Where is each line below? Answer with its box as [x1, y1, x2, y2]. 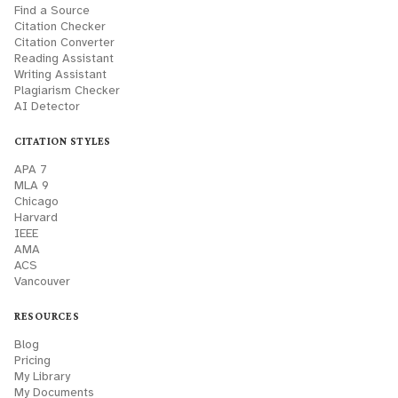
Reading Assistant [14, 51, 114, 66]
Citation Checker [14, 19, 106, 34]
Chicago [14, 194, 59, 209]
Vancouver [14, 274, 70, 289]
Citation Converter [14, 35, 115, 50]
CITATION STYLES [14, 135, 112, 147]
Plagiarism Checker [14, 83, 120, 98]
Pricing [14, 353, 51, 368]
